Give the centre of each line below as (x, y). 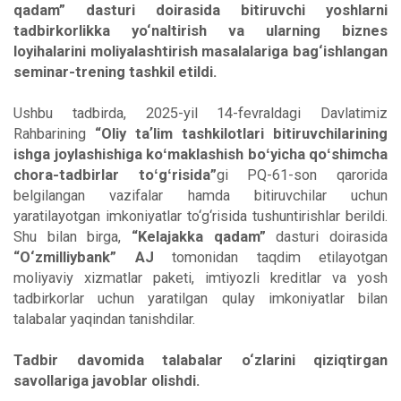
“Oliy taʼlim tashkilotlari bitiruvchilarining (241, 134)
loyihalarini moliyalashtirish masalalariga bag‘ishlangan (200, 52)
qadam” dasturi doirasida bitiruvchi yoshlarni (200, 11)
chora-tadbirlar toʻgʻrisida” (115, 175)
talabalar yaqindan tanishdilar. (104, 320)
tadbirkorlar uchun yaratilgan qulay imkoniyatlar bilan (200, 299)
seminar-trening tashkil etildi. (115, 73)
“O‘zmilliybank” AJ (84, 258)
